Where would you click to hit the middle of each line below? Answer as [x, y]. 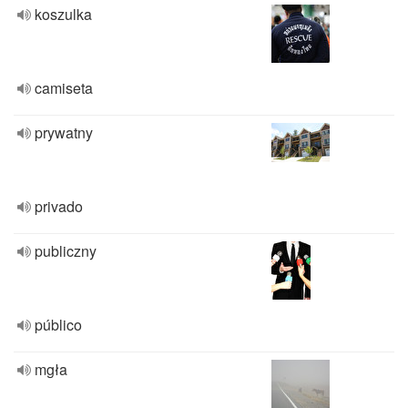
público [58, 325]
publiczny [66, 251]
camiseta [64, 88]
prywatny [64, 133]
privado [59, 206]
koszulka [63, 14]
